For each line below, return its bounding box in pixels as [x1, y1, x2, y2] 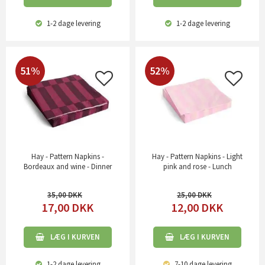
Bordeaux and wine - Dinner [24, 161, 112, 172]
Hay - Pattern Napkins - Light [152, 151, 243, 162]
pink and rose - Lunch [163, 161, 232, 172]
